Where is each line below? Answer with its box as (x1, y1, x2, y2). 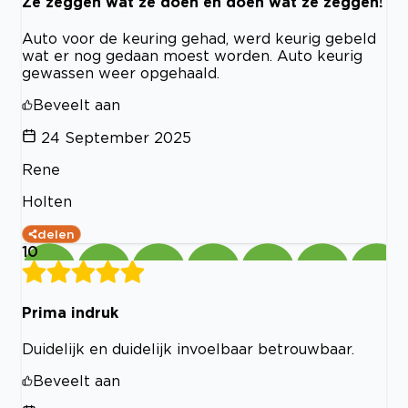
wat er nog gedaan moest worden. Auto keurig (22, 46, 362, 64)
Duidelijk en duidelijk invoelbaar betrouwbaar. (22, 341, 354, 358)
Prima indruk (22, 304, 118, 321)
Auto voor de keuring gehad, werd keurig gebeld (22, 29, 376, 46)
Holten (22, 192, 72, 209)
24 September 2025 (41, 128, 191, 146)
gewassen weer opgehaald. (22, 64, 219, 81)
